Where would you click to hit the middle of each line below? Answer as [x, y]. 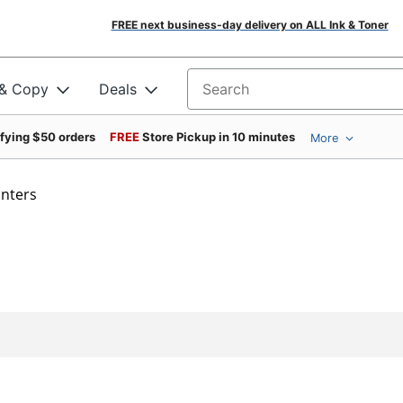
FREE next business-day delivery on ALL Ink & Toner [250, 25]
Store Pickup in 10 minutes [219, 137]
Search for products [255, 95]
